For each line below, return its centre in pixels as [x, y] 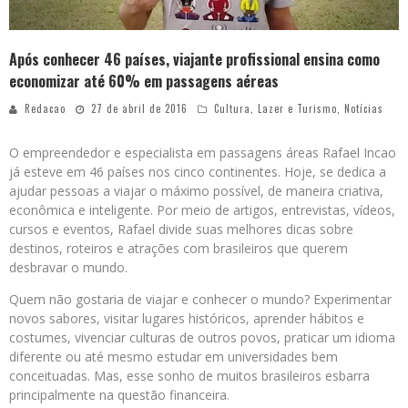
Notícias [364, 109]
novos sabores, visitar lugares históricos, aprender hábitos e [187, 319]
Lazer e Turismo [297, 109]
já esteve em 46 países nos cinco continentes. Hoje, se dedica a [198, 172]
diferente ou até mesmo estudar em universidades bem [173, 357]
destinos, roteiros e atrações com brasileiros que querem [178, 249]
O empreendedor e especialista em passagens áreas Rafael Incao [203, 153]
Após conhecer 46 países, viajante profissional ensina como [194, 60]
